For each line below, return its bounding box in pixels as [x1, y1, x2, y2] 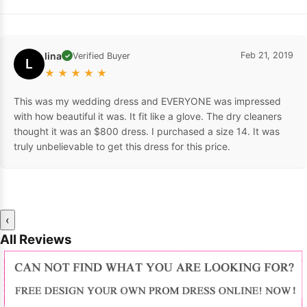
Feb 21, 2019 [241, 49, 293, 60]
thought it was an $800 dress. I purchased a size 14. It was [14, 125, 280, 137]
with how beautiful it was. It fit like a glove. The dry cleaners [14, 110, 282, 122]
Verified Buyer [73, 50, 130, 61]
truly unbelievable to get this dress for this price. [14, 140, 230, 152]
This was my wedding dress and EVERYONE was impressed [14, 95, 281, 107]
